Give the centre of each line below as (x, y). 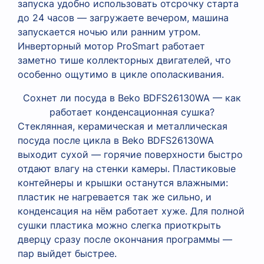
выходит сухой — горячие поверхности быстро (130, 154)
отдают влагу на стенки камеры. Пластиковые (127, 168)
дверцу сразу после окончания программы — (125, 239)
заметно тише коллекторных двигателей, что (124, 60)
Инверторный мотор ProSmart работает (111, 46)
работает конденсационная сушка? (132, 112)
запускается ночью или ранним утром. (109, 32)
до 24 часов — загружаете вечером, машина (123, 17)
